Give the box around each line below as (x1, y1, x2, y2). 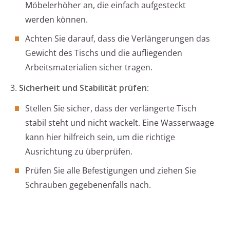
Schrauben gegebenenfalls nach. (25, 179, 151, 191)
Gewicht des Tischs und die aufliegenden (25, 47, 182, 59)
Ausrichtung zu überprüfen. (25, 146, 132, 158)
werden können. (25, 14, 88, 26)
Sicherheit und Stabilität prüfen (19, 82, 147, 94)
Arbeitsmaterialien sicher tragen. (25, 62, 152, 73)
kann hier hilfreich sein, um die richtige (25, 131, 175, 143)
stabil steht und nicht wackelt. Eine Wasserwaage (25, 117, 214, 129)
